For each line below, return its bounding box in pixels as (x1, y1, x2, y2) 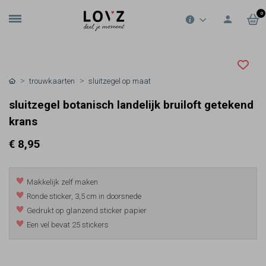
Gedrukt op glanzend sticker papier (27, 206, 147, 216)
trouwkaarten (29, 77, 75, 85)
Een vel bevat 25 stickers (27, 220, 109, 230)
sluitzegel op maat (88, 77, 151, 85)
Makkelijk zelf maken (27, 178, 99, 187)
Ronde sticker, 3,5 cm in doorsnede (27, 192, 142, 201)
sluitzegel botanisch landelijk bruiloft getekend (9, 99, 254, 112)
